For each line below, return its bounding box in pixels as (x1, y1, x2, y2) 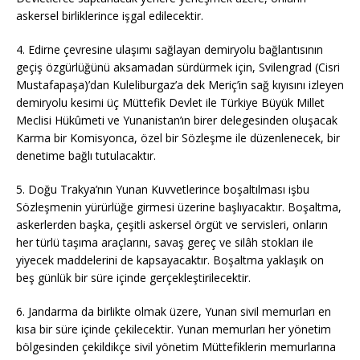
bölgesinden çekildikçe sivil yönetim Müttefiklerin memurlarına (16, 339, 336, 354)
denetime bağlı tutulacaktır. (16, 148, 156, 163)
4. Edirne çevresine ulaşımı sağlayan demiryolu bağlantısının (16, 42, 323, 57)
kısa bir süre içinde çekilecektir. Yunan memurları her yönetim (16, 321, 331, 337)
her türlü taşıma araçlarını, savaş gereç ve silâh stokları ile (16, 235, 313, 250)
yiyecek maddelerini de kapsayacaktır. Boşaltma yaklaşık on (16, 252, 324, 268)
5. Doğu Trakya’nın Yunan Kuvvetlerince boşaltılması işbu (16, 182, 309, 197)
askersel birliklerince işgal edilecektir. (16, 8, 203, 23)
